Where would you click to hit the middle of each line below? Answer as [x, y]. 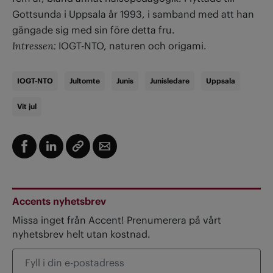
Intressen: [34, 45]
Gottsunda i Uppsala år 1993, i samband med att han [133, 14]
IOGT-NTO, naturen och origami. [131, 45]
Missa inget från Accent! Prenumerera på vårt [117, 220]
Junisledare [170, 80]
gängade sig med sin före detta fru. [94, 30]
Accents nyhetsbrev [59, 201]
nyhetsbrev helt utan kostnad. [81, 234]
